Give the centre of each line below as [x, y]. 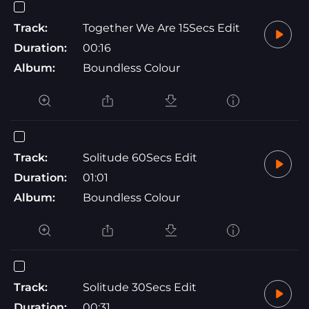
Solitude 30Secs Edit [140, 287]
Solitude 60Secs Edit [140, 157]
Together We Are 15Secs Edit [161, 28]
